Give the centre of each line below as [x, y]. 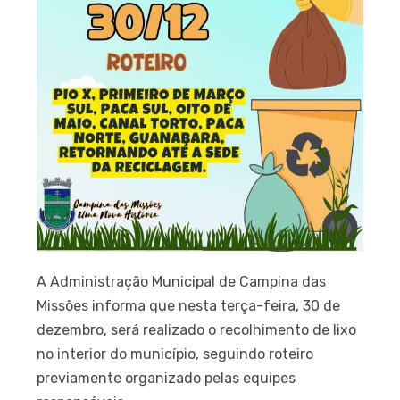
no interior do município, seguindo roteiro [175, 354]
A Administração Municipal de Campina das [182, 281]
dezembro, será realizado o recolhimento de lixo [197, 329]
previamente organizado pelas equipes [167, 378]
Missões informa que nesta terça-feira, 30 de [189, 305]
